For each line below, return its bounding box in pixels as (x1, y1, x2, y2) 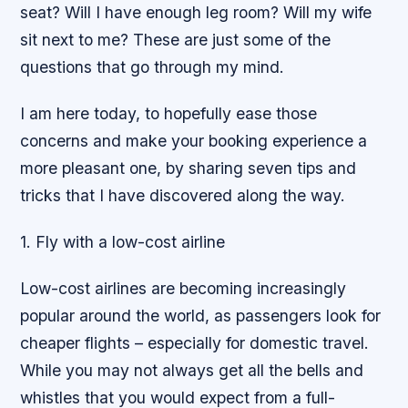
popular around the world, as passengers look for (20, 306, 382, 326)
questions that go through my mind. (20, 57, 285, 76)
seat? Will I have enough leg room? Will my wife (20, 3, 372, 22)
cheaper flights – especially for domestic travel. (20, 333, 370, 353)
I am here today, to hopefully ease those (20, 104, 318, 124)
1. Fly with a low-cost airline (20, 232, 226, 252)
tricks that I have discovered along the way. (20, 186, 346, 206)
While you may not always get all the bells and (20, 361, 364, 381)
